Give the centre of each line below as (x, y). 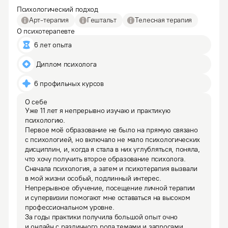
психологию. (45, 120)
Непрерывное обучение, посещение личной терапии (110, 188)
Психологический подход (58, 9)
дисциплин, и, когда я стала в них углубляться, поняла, (112, 149)
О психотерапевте (46, 31)
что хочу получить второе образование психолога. (105, 159)
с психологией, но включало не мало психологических (113, 140)
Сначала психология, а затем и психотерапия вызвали (111, 169)
